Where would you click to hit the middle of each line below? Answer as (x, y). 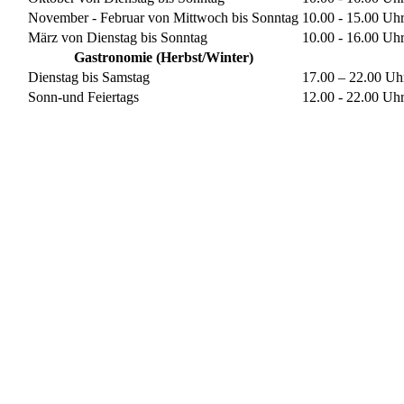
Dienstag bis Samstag (89, 77)
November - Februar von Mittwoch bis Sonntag (163, 17)
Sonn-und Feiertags (83, 96)
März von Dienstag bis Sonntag (118, 37)
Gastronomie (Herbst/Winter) (163, 57)
